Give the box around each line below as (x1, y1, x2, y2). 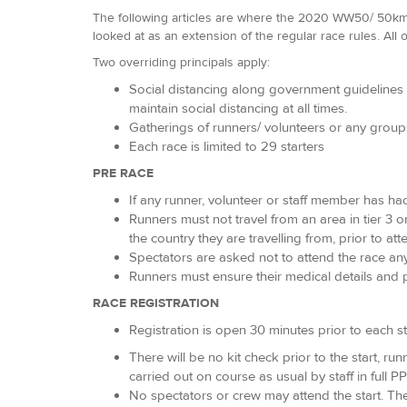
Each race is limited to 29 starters (129, 138, 324, 154)
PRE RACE (93, 165, 154, 181)
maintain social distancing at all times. (129, 100, 347, 116)
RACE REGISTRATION (93, 295, 219, 311)
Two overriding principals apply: (93, 55, 270, 70)
